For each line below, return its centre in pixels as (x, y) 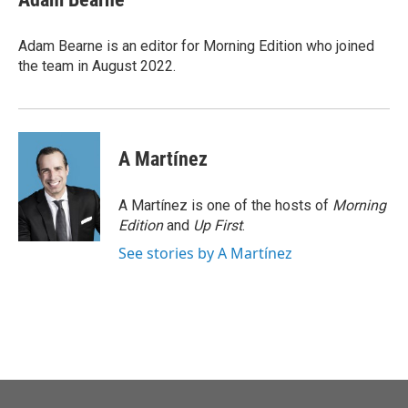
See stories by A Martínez (205, 253)
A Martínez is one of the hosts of (225, 205)
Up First (218, 225)
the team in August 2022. (97, 66)
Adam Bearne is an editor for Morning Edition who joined (196, 46)
